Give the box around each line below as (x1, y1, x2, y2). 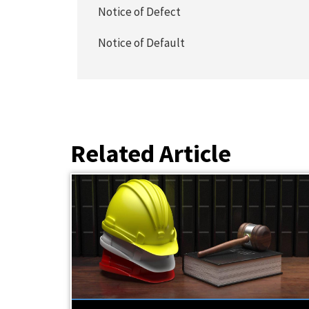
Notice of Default (98, 35, 186, 50)
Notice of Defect (98, 4, 181, 19)
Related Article (70, 138, 231, 169)
